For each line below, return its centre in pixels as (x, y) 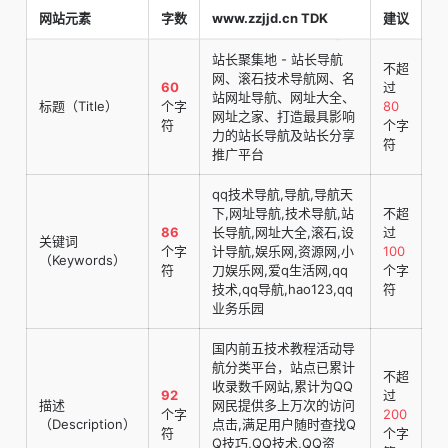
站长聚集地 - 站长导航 (277, 58)
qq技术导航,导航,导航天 (282, 193)
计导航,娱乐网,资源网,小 (283, 250)
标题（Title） (78, 105)
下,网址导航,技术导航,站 (283, 212)
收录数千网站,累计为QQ (282, 385)
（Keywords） (82, 259)
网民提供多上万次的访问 (283, 404)
